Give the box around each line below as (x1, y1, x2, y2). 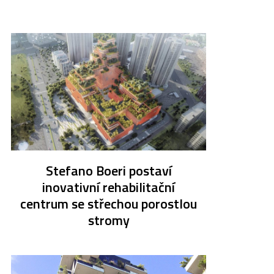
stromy (87, 210, 130, 231)
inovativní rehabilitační (42, 177, 176, 198)
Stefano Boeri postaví (45, 160, 172, 182)
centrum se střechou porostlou (20, 193, 198, 215)
